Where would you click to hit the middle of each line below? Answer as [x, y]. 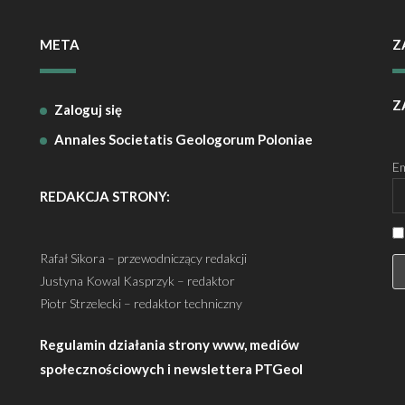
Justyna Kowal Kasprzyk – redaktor [137, 280]
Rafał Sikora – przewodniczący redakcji [143, 258]
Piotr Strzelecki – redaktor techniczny [141, 303]
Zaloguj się [88, 109]
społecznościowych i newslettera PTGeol [171, 368]
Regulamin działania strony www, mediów [169, 344]
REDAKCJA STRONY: [104, 196]
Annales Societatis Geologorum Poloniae [183, 139]
